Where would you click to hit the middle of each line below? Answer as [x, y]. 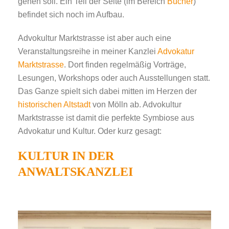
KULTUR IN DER [66, 156]
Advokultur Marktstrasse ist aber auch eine [95, 38]
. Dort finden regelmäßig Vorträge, [125, 65]
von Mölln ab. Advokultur [136, 105]
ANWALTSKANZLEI [75, 172]
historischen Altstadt [54, 105]
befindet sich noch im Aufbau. [71, 15]
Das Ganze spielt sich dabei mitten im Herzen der [107, 91]
